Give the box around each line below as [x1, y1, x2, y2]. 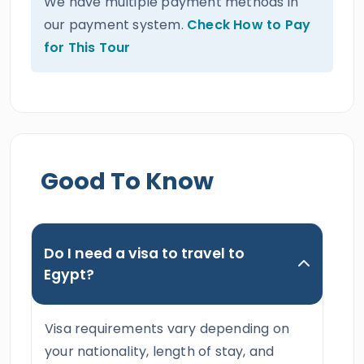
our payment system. [44, 15, 187, 34]
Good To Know [41, 165, 214, 197]
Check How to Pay [187, 15, 311, 34]
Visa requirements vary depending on [45, 319, 289, 338]
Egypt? [44, 265, 94, 284]
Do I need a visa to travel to [44, 244, 245, 263]
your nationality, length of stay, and [45, 342, 275, 361]
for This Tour [44, 38, 131, 57]
